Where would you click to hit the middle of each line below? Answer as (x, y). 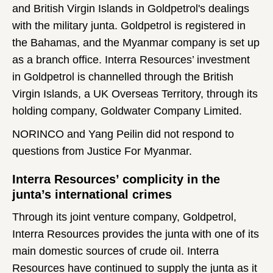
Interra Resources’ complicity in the (116, 179)
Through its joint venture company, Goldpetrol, (124, 217)
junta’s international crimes (92, 195)
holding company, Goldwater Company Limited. (127, 111)
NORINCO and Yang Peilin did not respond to (123, 134)
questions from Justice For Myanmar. (102, 151)
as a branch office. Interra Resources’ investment (131, 60)
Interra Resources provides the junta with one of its (136, 234)
